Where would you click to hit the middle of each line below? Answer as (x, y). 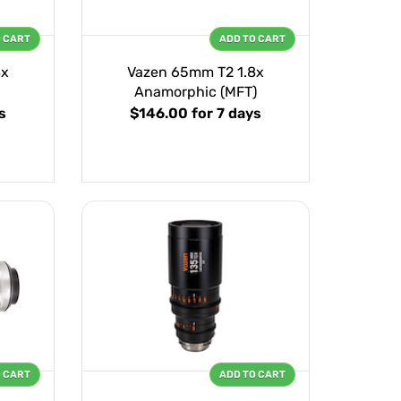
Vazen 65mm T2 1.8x (196, 73)
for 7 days (226, 114)
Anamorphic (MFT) (196, 92)
